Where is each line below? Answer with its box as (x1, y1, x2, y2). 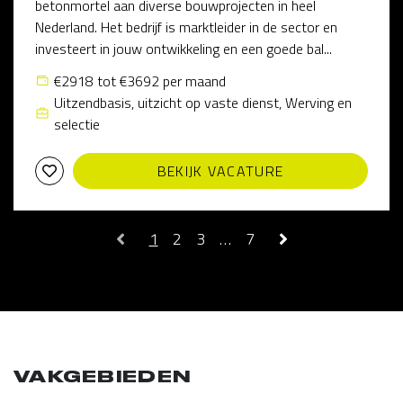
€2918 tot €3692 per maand (54, 70, 226, 92)
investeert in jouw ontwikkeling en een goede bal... (35, 38, 332, 59)
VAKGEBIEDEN (13, 367, 192, 386)
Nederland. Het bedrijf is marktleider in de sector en (35, 16, 337, 38)
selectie (54, 113, 100, 135)
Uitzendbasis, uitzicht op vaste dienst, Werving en (54, 92, 352, 113)
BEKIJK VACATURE (157, 160, 284, 182)
